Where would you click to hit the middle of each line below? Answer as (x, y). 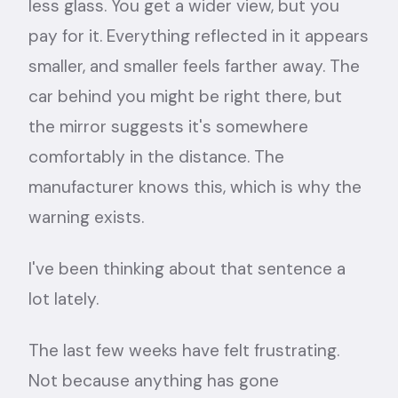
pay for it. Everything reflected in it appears (199, 36)
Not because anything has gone (154, 381)
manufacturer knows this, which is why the (195, 187)
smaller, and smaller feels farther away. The (194, 66)
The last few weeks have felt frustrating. (184, 350)
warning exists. (86, 217)
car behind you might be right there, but (185, 96)
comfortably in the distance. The (156, 157)
